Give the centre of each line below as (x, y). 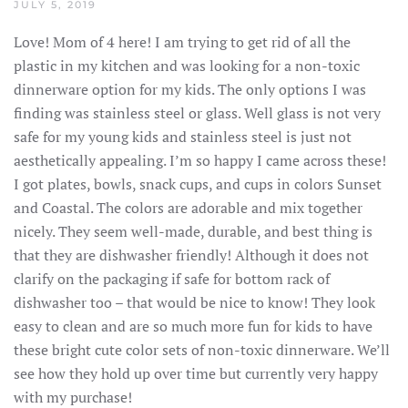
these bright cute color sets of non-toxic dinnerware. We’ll (202, 349)
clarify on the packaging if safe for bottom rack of (172, 278)
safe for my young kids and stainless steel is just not (183, 136)
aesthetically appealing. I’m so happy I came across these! (200, 160)
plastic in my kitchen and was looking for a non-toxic (187, 65)
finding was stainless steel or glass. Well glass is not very (197, 112)
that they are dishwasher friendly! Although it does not (191, 255)
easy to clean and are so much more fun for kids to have (193, 326)
